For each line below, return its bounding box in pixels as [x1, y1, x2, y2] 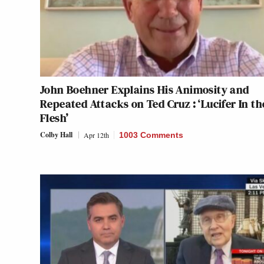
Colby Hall [40, 129, 72, 140]
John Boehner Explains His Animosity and [40, 81, 249, 98]
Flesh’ [40, 109, 69, 126]
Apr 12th [84, 130, 109, 140]
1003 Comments [119, 130, 183, 140]
